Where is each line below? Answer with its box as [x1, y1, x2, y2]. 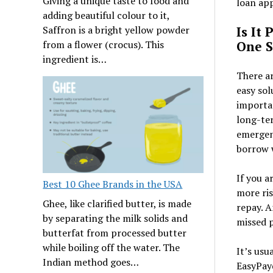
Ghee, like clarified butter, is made [43, 197, 192, 211]
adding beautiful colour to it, [43, 9, 170, 23]
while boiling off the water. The [43, 241, 180, 255]
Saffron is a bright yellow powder [43, 23, 190, 37]
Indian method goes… [43, 255, 140, 269]
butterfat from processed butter [43, 226, 187, 240]
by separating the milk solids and [43, 211, 188, 225]
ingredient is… [43, 52, 107, 66]
